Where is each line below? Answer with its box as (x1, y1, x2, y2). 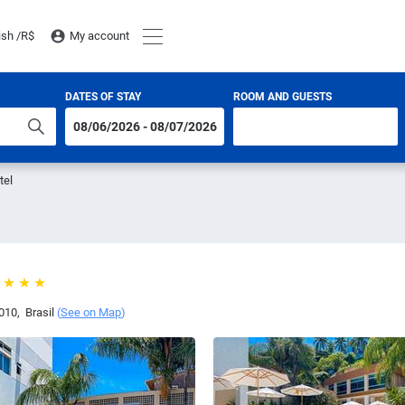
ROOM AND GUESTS (233, 90, 332, 103)
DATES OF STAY (65, 90, 141, 103)
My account (70, 29, 129, 42)
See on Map (61, 306, 122, 319)
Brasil (23, 306, 55, 319)
